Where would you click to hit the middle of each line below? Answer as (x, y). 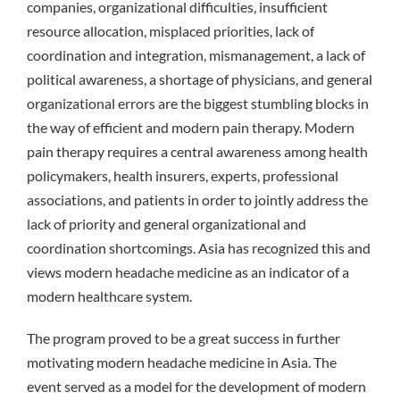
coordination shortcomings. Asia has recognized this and (199, 247)
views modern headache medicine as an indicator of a (188, 271)
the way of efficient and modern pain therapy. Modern (191, 127)
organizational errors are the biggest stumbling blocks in (198, 103)
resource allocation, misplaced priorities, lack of (171, 30)
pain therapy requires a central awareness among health (197, 151)
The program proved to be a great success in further (183, 337)
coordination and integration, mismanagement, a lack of (196, 54)
